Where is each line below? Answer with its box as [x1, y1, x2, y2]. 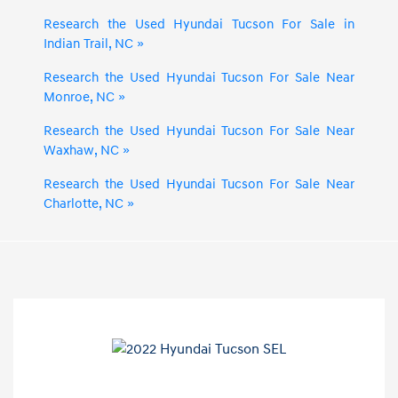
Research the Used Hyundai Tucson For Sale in [44, 16, 354, 34]
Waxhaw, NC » [44, 142, 131, 160]
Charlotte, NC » [44, 195, 135, 213]
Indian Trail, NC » [44, 36, 145, 53]
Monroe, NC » [44, 89, 126, 107]
